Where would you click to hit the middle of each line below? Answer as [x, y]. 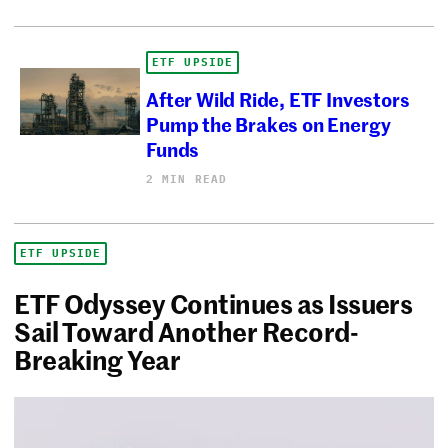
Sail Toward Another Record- [186, 330]
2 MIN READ [187, 178]
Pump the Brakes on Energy [268, 123]
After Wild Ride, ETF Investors [278, 98]
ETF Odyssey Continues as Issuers [213, 302]
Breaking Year [97, 358]
